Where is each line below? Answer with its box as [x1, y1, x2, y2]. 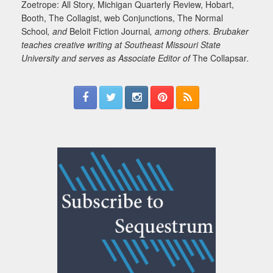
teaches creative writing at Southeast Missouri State [21, 38, 221, 51]
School [21, 24, 48, 37]
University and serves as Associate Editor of [21, 51, 193, 64]
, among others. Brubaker [150, 24, 249, 37]
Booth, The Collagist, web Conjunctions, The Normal [21, 11, 223, 24]
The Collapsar [193, 51, 247, 64]
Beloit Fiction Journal [69, 24, 150, 37]
